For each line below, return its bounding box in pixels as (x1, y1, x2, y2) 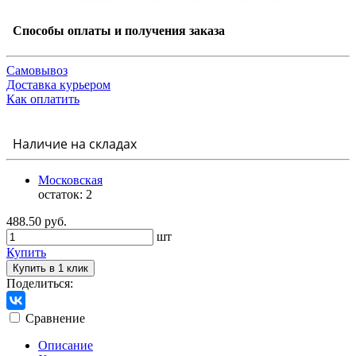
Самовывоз (6, 63, 68, 77)
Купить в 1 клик (13, 261, 88, 274)
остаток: (38, 187, 86, 201)
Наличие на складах (6, 134, 137, 153)
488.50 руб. (6, 214, 67, 228)
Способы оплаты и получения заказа (6, 24, 225, 38)
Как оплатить (6, 91, 79, 106)
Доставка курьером (6, 77, 110, 91)
